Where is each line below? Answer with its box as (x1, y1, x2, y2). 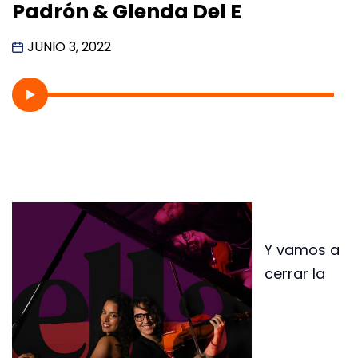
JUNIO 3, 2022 (27, 37, 111, 56)
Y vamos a (265, 239, 340, 260)
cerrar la (265, 263, 325, 284)
